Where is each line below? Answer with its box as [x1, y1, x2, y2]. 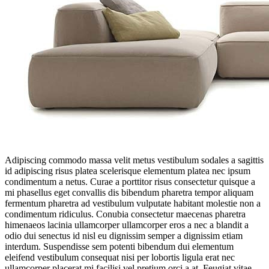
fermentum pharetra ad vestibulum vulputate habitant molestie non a [5, 198, 261, 208]
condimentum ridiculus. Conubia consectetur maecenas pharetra [5, 208, 246, 219]
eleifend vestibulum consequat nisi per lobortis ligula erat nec [5, 252, 235, 262]
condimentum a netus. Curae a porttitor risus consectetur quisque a [5, 176, 255, 187]
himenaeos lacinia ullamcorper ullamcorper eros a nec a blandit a [5, 219, 249, 230]
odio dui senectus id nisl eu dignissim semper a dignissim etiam [5, 230, 243, 241]
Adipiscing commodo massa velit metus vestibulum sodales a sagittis [5, 154, 264, 165]
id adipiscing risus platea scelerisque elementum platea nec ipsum [5, 165, 250, 176]
